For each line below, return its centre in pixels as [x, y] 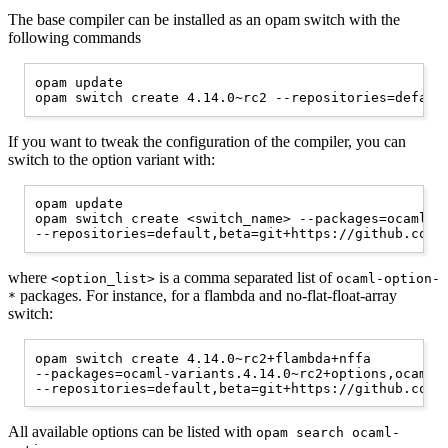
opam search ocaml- [328, 433]
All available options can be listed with [132, 432]
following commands [74, 38]
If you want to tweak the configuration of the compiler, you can [207, 141]
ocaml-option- [388, 278]
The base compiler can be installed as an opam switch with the [204, 20]
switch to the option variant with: [111, 159]
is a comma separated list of [245, 277]
